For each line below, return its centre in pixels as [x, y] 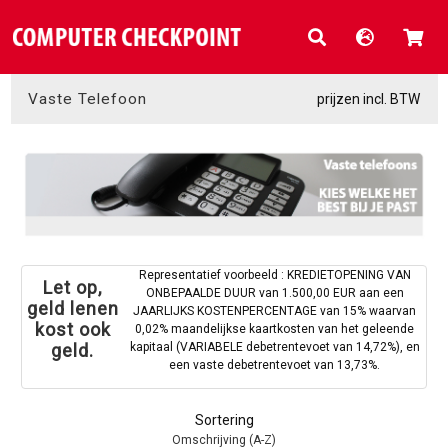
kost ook [72, 330]
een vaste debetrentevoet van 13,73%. [274, 364]
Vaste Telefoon [87, 98]
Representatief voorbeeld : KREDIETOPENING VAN [274, 274]
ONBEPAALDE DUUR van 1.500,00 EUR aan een [274, 292]
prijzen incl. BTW [368, 98]
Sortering [224, 419]
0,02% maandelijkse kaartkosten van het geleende [274, 328]
